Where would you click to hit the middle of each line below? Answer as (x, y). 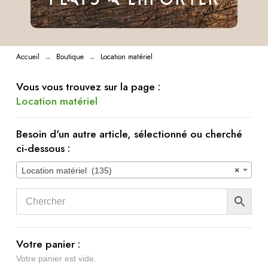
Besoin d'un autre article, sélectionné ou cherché (129, 134)
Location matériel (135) (66, 171)
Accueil (28, 57)
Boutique (70, 57)
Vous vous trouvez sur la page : (88, 87)
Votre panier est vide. (56, 259)
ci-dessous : (43, 149)
